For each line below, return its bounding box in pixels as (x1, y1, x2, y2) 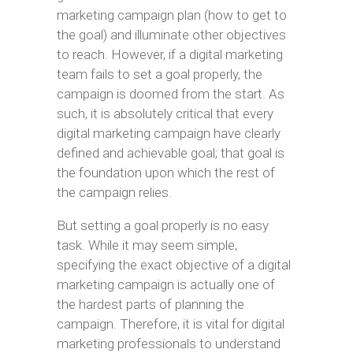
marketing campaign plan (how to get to (56, 7, 287, 23)
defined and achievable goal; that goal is (56, 145, 284, 161)
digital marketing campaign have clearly (56, 125, 281, 141)
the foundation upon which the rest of (56, 165, 275, 180)
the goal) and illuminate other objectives (56, 27, 286, 43)
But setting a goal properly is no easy (56, 217, 269, 233)
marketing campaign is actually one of (56, 277, 275, 292)
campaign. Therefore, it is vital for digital (56, 316, 284, 332)
